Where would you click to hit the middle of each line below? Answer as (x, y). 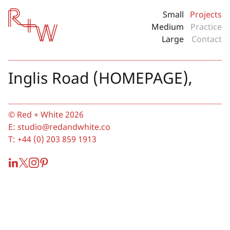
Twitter (32, 161)
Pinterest (56, 161)
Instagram (49, 161)
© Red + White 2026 (46, 114)
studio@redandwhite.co (64, 127)
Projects (206, 14)
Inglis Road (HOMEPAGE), (100, 78)
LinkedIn (24, 161)
